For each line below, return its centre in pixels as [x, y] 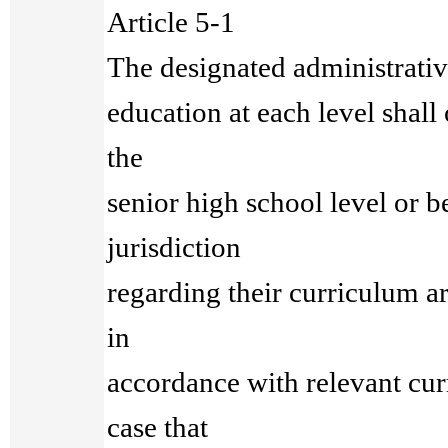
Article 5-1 [189, 22]
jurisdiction [174, 247]
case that [158, 427]
